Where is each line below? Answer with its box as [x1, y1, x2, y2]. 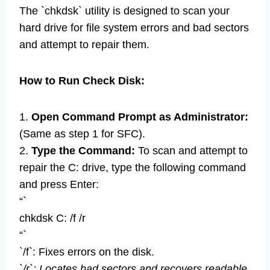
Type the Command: [31, 144, 135, 157]
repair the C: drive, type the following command [19, 161, 246, 174]
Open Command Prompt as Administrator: [31, 110, 248, 123]
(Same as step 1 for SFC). [19, 127, 145, 140]
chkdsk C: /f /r [19, 212, 86, 224]
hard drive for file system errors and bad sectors [19, 21, 249, 34]
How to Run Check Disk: [19, 74, 145, 87]
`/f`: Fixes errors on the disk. [19, 245, 154, 258]
